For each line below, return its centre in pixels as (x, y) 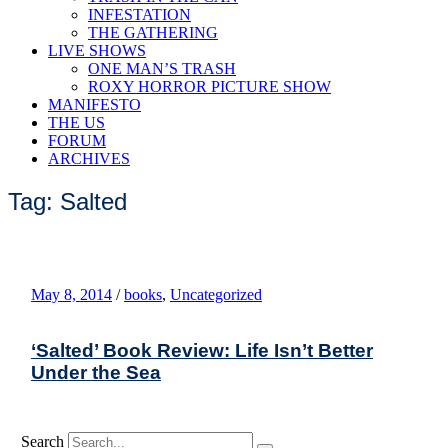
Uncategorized (216, 294)
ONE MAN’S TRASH (162, 68)
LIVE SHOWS (97, 50)
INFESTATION (139, 14)
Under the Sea (96, 372)
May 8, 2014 (71, 294)
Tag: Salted (67, 201)
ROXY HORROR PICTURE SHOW (209, 86)
